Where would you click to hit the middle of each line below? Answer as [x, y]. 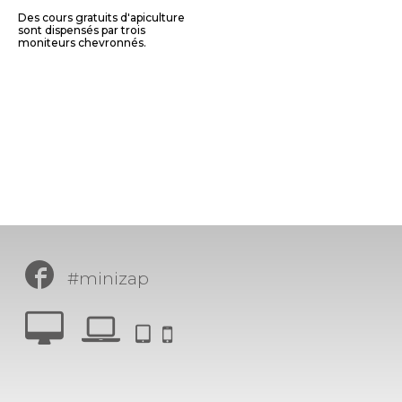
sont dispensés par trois [82, 30]
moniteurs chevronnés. [82, 43]
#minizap [106, 279]
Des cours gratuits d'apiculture [101, 17]
